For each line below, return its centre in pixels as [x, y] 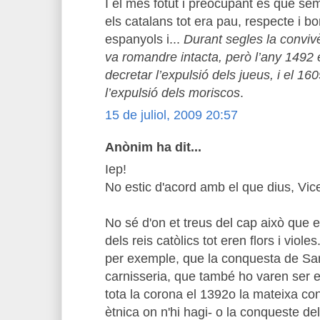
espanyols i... [144, 39]
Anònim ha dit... [153, 147]
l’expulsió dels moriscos [172, 92]
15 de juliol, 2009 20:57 [171, 115]
